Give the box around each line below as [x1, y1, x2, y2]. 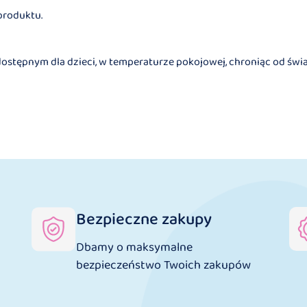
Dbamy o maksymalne [75, 237, 193, 257]
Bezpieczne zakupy [75, 206, 212, 233]
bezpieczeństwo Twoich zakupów [75, 255, 251, 275]
